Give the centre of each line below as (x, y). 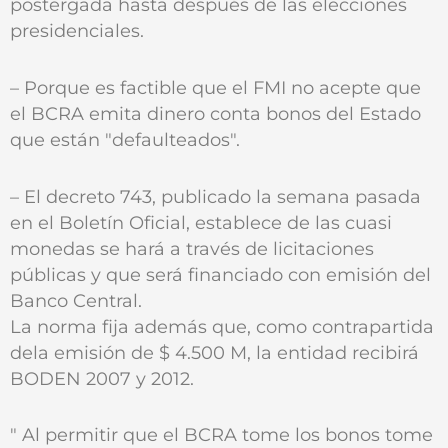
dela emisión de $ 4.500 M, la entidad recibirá (214, 352)
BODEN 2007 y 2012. (102, 378)
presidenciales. (77, 30)
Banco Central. (76, 300)
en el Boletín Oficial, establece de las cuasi (201, 222)
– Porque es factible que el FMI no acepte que (215, 87)
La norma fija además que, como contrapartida (222, 326)
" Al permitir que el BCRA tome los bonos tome (221, 435)
